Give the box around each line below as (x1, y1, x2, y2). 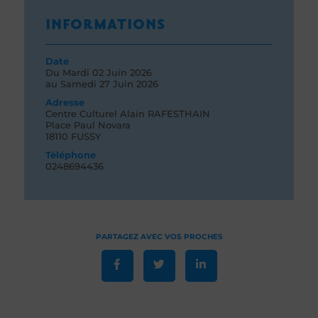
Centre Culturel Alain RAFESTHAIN (45, 107, 210, 119)
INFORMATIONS (45, 16, 165, 33)
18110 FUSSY (45, 130, 101, 142)
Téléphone (45, 148, 96, 160)
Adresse (45, 96, 84, 108)
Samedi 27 (60, 77, 110, 89)
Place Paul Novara (45, 119, 131, 131)
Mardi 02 (62, 66, 104, 78)
